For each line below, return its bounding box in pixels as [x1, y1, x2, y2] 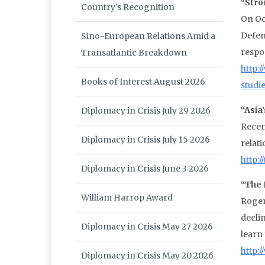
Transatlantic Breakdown [81, 47, 187, 59]
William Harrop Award [81, 192, 173, 203]
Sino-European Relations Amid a [81, 31, 215, 42]
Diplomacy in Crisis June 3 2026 [81, 163, 209, 174]
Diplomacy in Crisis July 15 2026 [81, 134, 210, 146]
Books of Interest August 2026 [81, 76, 205, 88]
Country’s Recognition [81, 2, 174, 13]
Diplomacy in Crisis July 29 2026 [81, 105, 211, 117]
